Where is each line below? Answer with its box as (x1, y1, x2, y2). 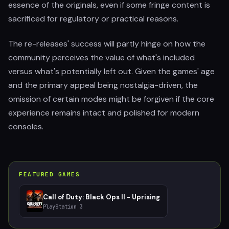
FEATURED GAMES (19, 171, 80, 178)
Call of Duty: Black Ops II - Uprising (43, 192, 160, 201)
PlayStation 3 (43, 203, 83, 210)
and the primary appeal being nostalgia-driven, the (8, 80, 198, 90)
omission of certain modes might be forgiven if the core (8, 94, 214, 104)
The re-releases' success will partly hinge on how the (8, 38, 205, 49)
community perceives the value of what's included (8, 52, 195, 63)
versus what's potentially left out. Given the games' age (8, 66, 215, 77)
